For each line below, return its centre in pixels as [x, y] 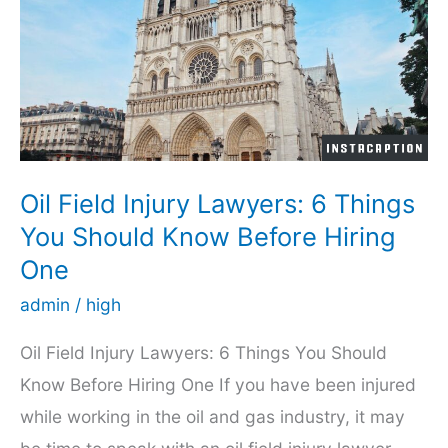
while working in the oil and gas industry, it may [212, 417]
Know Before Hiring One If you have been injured [218, 385]
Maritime [54, 126]
